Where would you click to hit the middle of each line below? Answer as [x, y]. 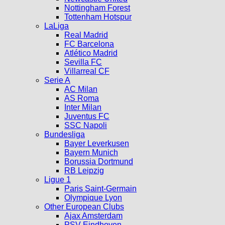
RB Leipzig [84, 170]
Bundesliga [65, 134]
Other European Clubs [84, 206]
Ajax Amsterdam [93, 215]
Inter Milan [83, 107]
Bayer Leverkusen [97, 143]
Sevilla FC [83, 62]
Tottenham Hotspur [98, 17]
